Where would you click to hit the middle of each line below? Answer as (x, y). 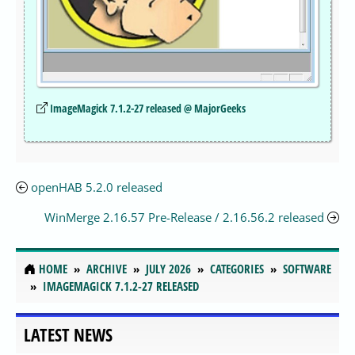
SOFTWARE (307, 269)
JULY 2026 (168, 269)
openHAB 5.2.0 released (97, 187)
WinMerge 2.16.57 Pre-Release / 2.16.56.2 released (184, 217)
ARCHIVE (107, 269)
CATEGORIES (237, 269)
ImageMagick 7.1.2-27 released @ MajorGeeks (148, 108)
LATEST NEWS (68, 335)
